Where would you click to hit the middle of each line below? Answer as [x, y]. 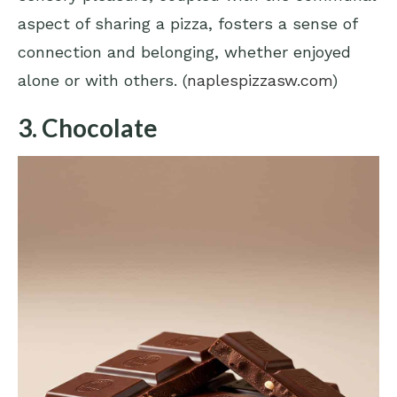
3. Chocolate [88, 128]
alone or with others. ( [102, 81]
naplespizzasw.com [260, 81]
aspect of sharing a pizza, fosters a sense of [187, 24]
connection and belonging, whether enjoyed [184, 52]
